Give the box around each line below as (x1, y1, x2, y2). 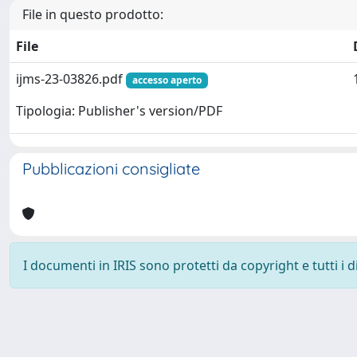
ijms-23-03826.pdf (16, 70, 126, 88)
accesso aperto (131, 73, 202, 87)
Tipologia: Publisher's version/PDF (16, 102, 222, 120)
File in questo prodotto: (22, 6, 163, 23)
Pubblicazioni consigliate (22, 159, 200, 178)
